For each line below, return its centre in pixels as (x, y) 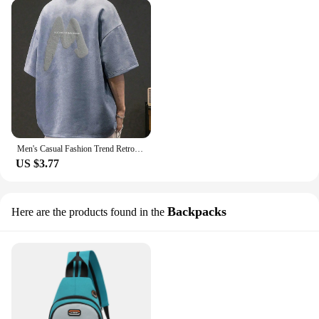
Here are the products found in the (88, 211)
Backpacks (197, 211)
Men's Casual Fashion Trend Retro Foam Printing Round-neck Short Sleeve (139, 148)
